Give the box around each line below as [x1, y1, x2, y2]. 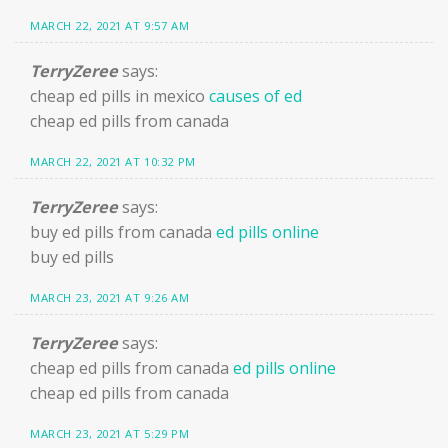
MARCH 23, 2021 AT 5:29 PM [30, 425, 190, 441]
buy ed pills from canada [30, 220, 216, 243]
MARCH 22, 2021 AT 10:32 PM [30, 154, 196, 170]
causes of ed [209, 85, 302, 108]
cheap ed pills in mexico [30, 85, 209, 108]
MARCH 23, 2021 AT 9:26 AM [30, 289, 190, 305]
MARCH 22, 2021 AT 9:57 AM [30, 18, 190, 34]
